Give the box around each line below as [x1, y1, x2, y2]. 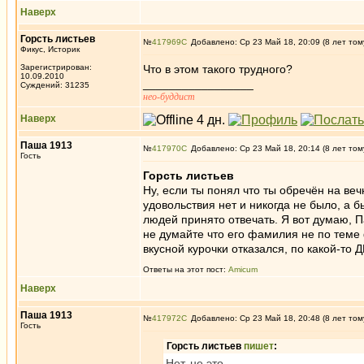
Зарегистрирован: [20, 63, 92, 71]
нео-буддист [143, 91, 195, 102]
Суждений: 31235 [20, 80, 89, 89]
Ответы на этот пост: [143, 265, 228, 274]
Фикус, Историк [20, 45, 80, 54]
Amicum [228, 265, 258, 274]
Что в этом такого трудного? [143, 63, 292, 76]
